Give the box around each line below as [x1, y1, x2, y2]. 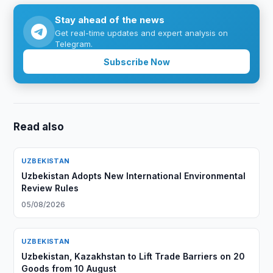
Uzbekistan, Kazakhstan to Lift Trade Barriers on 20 [21, 251, 246, 261]
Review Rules [21, 183, 79, 193]
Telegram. [55, 39, 93, 49]
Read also [13, 121, 65, 133]
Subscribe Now [103, 56, 170, 67]
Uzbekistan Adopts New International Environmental [21, 171, 246, 181]
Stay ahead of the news [55, 14, 165, 26]
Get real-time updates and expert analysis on [55, 28, 229, 38]
